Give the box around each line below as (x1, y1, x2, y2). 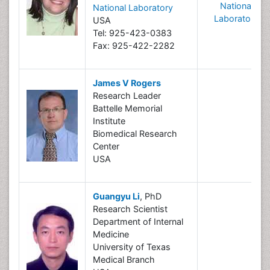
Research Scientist (93, 204, 168, 214)
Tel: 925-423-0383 (93, 28, 172, 38)
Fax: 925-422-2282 (93, 40, 175, 51)
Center (93, 141, 119, 151)
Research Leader (93, 90, 161, 101)
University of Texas (93, 242, 171, 252)
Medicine (93, 229, 129, 239)
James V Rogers (93, 78, 161, 88)
